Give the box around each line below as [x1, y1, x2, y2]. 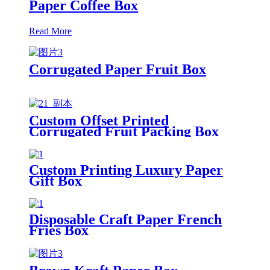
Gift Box [29, 172, 82, 189]
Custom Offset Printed [29, 112, 169, 128]
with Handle [29, 134, 105, 150]
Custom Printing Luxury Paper [29, 162, 223, 178]
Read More [29, 25, 72, 36]
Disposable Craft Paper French [29, 211, 222, 227]
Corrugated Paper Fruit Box [29, 61, 206, 77]
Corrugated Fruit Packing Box [29, 123, 219, 139]
